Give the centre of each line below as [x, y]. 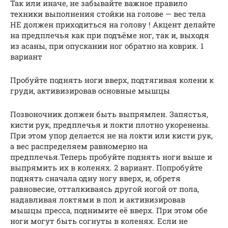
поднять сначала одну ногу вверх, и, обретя [95, 178]
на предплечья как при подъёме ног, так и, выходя [110, 35]
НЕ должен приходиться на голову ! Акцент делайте [113, 24]
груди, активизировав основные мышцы [90, 90]
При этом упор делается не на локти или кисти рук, [111, 135]
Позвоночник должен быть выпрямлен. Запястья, [109, 114]
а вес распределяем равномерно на [79, 146]
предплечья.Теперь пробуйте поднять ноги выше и [111, 156]
